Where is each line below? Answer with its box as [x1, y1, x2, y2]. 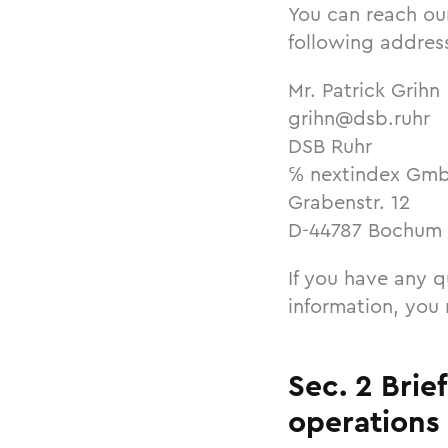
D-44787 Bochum [288, 215, 442, 245]
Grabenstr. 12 [288, 187, 410, 217]
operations [288, 400, 440, 444]
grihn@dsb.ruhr [288, 103, 430, 133]
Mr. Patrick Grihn [288, 75, 440, 105]
